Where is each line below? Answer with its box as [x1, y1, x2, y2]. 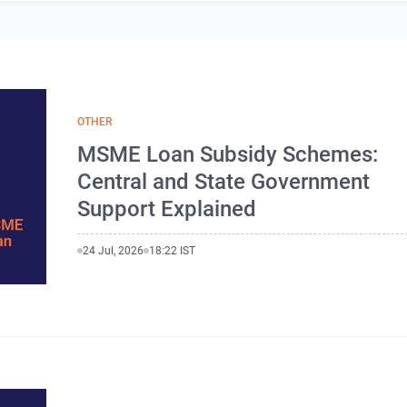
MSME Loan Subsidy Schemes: [77, 141, 379, 167]
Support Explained [77, 195, 257, 222]
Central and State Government [77, 168, 371, 194]
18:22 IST [149, 243, 196, 257]
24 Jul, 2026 [83, 243, 144, 257]
